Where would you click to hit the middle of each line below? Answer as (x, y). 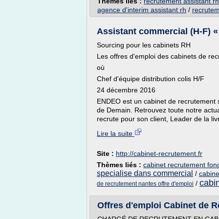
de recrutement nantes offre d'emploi (145, 184)
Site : (106, 153)
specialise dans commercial (145, 173)
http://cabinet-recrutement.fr (159, 153)
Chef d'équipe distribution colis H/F (151, 79)
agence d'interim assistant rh (142, 10)
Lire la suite (116, 133)
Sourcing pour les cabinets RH (144, 45)
